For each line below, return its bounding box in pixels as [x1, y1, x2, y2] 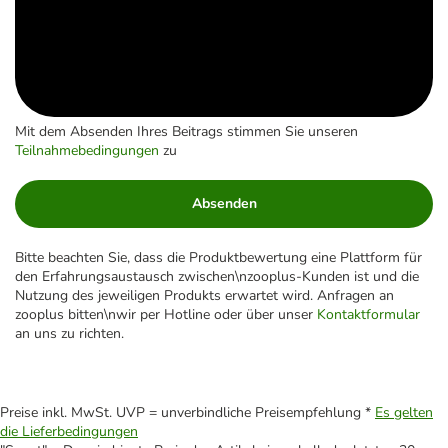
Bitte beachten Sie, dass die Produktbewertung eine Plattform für [15, 248, 422, 268]
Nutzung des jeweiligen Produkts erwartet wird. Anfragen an [15, 286, 394, 306]
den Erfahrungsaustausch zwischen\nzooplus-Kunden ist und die [15, 267, 419, 287]
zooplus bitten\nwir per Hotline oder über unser [15, 305, 317, 325]
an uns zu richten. [15, 324, 124, 344]
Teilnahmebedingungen [15, 141, 159, 161]
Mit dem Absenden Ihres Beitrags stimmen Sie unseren [15, 122, 358, 142]
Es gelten [375, 403, 433, 423]
